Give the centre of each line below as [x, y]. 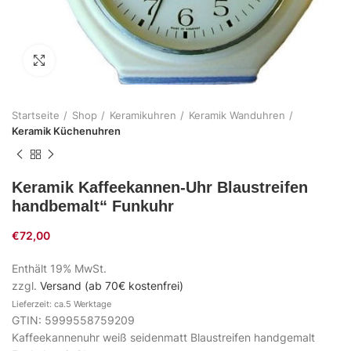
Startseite [36, 116]
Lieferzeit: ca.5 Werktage [62, 304]
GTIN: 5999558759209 [73, 320]
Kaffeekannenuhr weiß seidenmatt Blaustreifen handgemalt [163, 338]
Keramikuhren [143, 116]
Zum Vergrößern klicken [113, 61]
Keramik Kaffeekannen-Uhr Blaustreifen [160, 188]
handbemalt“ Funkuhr [93, 206]
